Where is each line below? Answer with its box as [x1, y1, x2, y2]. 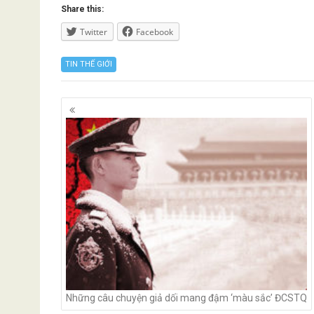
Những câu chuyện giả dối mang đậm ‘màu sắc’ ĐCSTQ [66, 292, 307, 304]
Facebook [136, 26, 173, 38]
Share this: [61, 4, 104, 14]
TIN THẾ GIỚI [65, 60, 112, 69]
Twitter [80, 26, 107, 38]
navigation [60, 111, 139, 132]
